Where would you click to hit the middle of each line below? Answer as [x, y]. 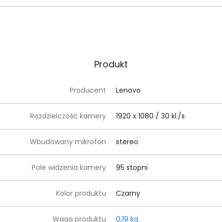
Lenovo [128, 90]
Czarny [128, 193]
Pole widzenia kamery [69, 167]
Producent [88, 90]
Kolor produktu [81, 193]
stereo [127, 142]
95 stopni [132, 167]
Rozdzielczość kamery [68, 116]
